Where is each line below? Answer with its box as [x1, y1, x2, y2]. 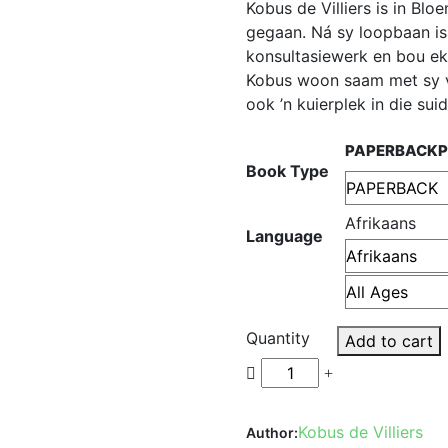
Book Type [246, 160, 330, 181]
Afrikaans [345, 213, 417, 233]
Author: [246, 424, 299, 441]
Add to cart [345, 331, 434, 351]
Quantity [246, 328, 311, 348]
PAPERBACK [345, 141, 439, 161]
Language [246, 226, 324, 246]
